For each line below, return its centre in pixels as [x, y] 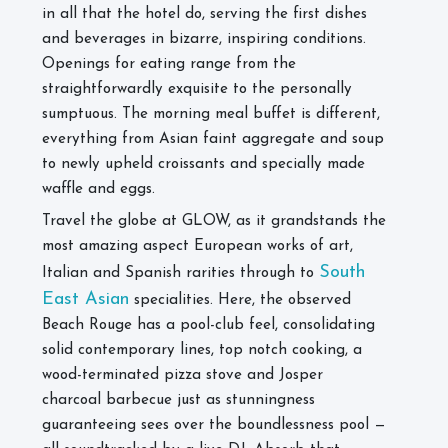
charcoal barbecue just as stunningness [178, 400]
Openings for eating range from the [169, 64]
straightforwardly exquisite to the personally [197, 89]
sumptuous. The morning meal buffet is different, [211, 114]
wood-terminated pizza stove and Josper [182, 375]
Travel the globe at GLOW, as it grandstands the [214, 221]
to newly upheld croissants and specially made [203, 164]
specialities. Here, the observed [240, 300]
